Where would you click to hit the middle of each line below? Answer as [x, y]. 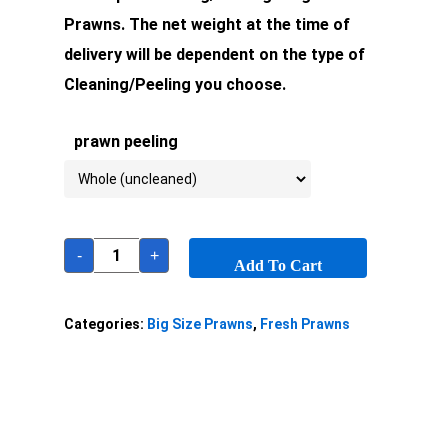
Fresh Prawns [305, 324]
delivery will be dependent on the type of [214, 54]
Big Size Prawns [200, 324]
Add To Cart [278, 265]
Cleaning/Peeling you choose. [175, 84]
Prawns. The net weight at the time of [207, 24]
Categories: [105, 324]
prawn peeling [126, 141]
